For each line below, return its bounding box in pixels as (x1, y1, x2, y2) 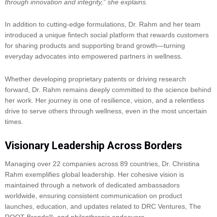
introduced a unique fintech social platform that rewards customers (5, 31, 209, 39)
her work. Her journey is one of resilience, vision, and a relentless (5, 96, 204, 104)
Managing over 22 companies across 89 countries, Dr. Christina (5, 160, 200, 168)
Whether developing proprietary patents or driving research (5, 75, 186, 83)
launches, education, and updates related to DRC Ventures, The (5, 202, 201, 211)
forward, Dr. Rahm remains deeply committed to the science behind (5, 85, 211, 93)
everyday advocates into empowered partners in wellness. (5, 52, 185, 61)
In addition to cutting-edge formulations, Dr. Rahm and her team (5, 20, 201, 29)
